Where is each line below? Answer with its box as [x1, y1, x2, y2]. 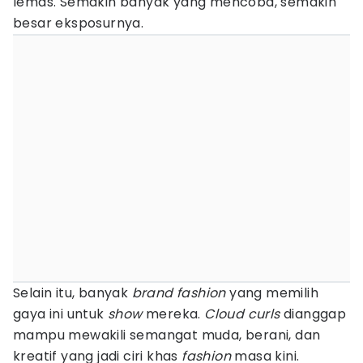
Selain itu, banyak [13, 284, 132, 302]
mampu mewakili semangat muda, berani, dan [13, 326, 321, 344]
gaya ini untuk [13, 305, 109, 323]
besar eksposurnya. [13, 14, 144, 32]
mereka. [142, 305, 205, 323]
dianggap [280, 305, 347, 323]
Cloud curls [204, 305, 280, 323]
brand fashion [131, 284, 226, 302]
